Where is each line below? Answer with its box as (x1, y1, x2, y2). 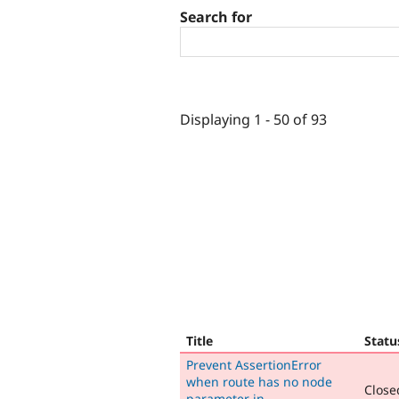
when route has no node (186, 372, 332, 390)
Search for (180, 7, 252, 28)
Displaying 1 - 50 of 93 (180, 109, 327, 129)
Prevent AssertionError (186, 355, 322, 373)
